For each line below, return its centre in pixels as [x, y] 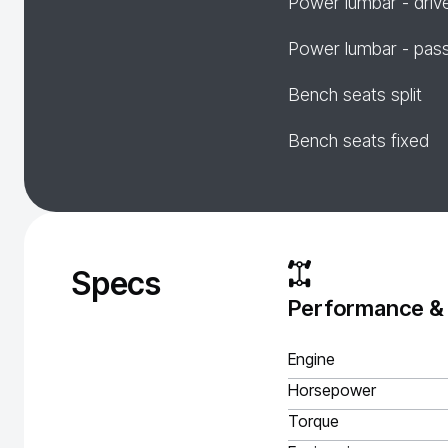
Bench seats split [355, 94]
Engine [311, 359]
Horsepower [332, 390]
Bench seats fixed [358, 140]
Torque [313, 421]
